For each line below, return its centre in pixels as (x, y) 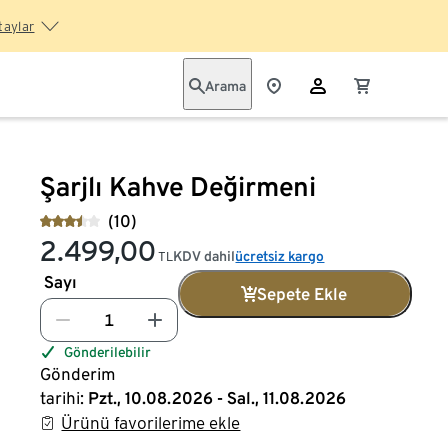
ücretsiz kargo (280, 256)
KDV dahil (204, 256)
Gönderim (78, 374)
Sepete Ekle (302, 294)
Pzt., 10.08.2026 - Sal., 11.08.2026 (217, 398)
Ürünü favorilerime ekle (151, 423)
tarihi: (62, 398)
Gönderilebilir (108, 352)
